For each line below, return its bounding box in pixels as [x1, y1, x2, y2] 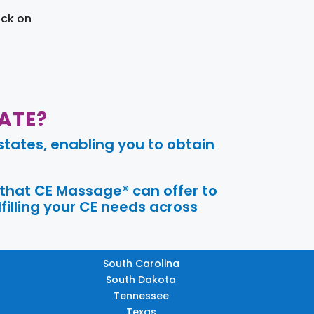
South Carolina [102, 256, 179, 271]
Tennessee [113, 288, 169, 303]
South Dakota [106, 272, 177, 287]
